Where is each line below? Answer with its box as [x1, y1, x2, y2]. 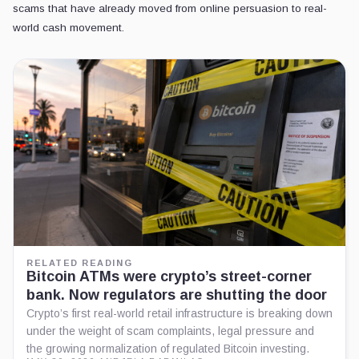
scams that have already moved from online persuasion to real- [13, 2, 327, 15]
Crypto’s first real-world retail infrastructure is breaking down [26, 307, 333, 321]
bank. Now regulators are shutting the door [26, 287, 327, 304]
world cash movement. [13, 22, 124, 34]
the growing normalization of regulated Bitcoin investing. [26, 342, 309, 356]
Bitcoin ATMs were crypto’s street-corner [26, 268, 312, 285]
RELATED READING [26, 258, 133, 268]
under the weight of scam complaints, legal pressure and [26, 325, 314, 338]
